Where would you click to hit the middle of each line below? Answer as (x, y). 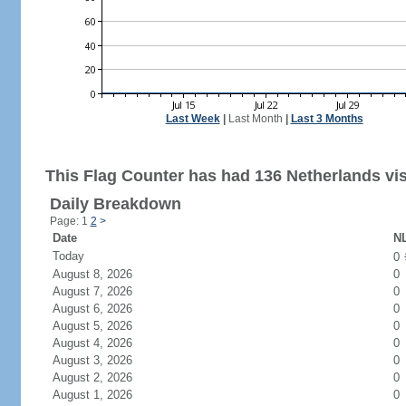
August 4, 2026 (103, 343)
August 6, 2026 (103, 309)
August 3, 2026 (103, 360)
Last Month (255, 119)
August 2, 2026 (103, 377)
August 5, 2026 (103, 326)
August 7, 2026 (103, 291)
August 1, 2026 (103, 395)
